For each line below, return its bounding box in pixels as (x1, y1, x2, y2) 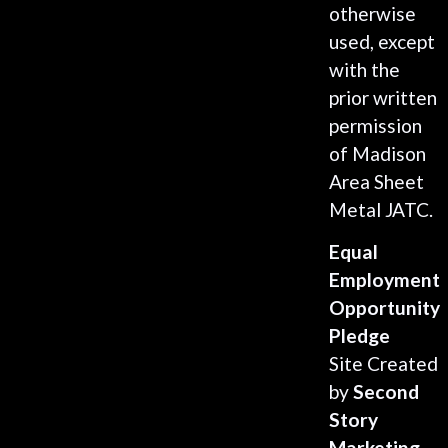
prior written (328, 85, 437, 109)
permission (328, 113, 422, 137)
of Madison (328, 141, 426, 165)
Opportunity (328, 296, 440, 320)
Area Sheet (328, 169, 424, 193)
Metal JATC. (328, 197, 433, 221)
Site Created (328, 352, 438, 376)
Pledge (328, 324, 390, 348)
